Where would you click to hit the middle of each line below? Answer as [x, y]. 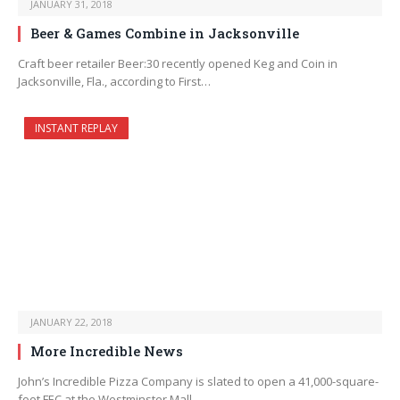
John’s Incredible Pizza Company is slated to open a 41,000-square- [198, 382]
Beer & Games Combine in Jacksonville [165, 33]
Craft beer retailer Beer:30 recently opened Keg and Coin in [178, 64]
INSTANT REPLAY [76, 129]
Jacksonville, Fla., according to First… [114, 82]
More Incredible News [107, 351]
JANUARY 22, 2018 [71, 322]
